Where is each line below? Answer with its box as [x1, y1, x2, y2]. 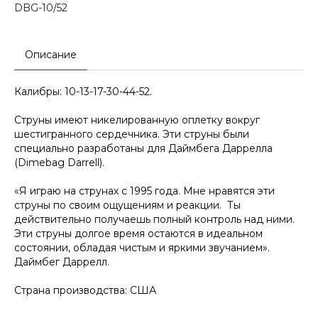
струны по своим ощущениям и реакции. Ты [14, 199, 241, 212]
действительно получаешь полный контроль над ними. [14, 213, 295, 226]
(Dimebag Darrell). [14, 156, 104, 169]
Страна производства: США [14, 284, 156, 297]
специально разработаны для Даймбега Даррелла [14, 142, 273, 155]
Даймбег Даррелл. [14, 256, 109, 268]
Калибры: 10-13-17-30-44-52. [14, 85, 152, 98]
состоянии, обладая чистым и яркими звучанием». [14, 241, 270, 254]
